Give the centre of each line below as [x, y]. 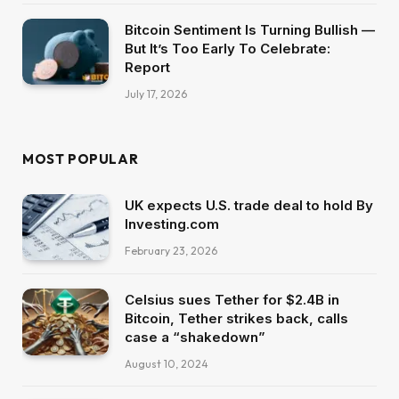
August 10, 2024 [167, 364]
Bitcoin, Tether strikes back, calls [236, 319]
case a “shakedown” [195, 338]
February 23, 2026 [171, 250]
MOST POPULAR [81, 159]
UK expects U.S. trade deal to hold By [249, 205]
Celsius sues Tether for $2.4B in [232, 300]
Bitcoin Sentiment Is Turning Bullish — [250, 29]
